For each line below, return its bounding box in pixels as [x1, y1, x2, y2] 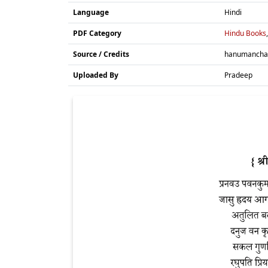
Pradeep [224, 69, 252, 80]
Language [73, 7, 109, 17]
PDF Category [73, 28, 121, 38]
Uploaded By [73, 69, 118, 80]
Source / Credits [73, 48, 129, 59]
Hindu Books [224, 28, 266, 38]
